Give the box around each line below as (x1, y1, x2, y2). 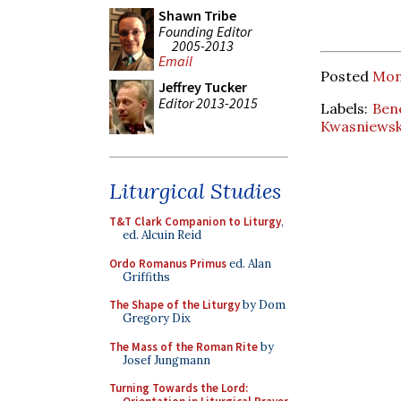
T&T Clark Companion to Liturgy (109, 214, 281, 229)
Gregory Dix (123, 311, 191, 326)
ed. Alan (226, 255, 271, 271)
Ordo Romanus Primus (109, 255, 226, 271)
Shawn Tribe (158, 6, 236, 24)
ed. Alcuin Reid (123, 227, 201, 243)
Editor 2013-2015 (158, 93, 258, 112)
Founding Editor (158, 21, 252, 40)
